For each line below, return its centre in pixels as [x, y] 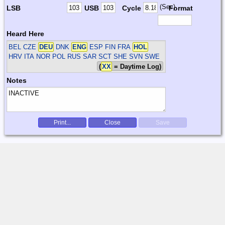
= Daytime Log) [137, 66]
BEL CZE [24, 47]
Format [181, 8]
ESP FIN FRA [110, 47]
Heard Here [25, 33]
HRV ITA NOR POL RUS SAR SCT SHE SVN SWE [84, 56]
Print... [62, 122]
